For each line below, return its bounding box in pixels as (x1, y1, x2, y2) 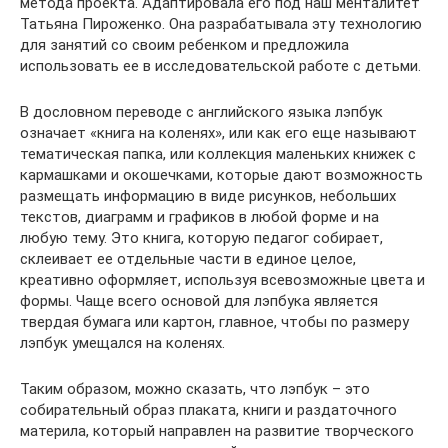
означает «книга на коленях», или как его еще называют (20, 124, 417, 142)
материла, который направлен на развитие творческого (20, 422, 414, 440)
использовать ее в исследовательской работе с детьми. (20, 57, 421, 75)
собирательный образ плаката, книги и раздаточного (20, 401, 397, 419)
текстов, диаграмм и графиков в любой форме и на (20, 208, 379, 226)
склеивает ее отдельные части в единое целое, (20, 250, 356, 268)
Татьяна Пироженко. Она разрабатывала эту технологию (20, 15, 422, 33)
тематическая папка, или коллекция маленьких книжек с (20, 145, 416, 163)
